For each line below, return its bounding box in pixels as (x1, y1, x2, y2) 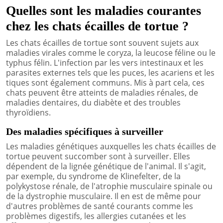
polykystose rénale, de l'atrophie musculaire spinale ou (6, 180, 213, 192)
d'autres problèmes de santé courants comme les (6, 200, 193, 212)
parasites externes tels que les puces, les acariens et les (6, 67, 215, 78)
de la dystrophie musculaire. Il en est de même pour (6, 190, 201, 202)
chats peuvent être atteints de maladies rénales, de (6, 87, 198, 98)
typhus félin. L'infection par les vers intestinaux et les (6, 57, 204, 68)
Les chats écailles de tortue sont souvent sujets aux (6, 37, 199, 48)
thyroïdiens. (6, 107, 51, 118)
